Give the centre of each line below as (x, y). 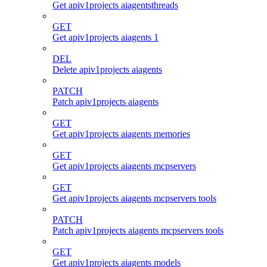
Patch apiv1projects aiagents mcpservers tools (138, 230)
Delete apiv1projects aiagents (107, 69)
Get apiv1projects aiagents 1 (105, 37)
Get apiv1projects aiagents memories (121, 133)
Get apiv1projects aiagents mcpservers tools (134, 198)
